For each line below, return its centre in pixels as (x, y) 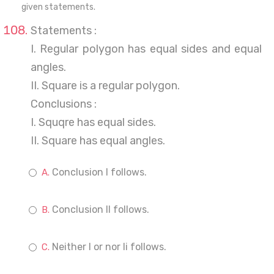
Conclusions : (64, 104)
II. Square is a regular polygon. (105, 86)
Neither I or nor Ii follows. (109, 247)
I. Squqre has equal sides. (93, 122)
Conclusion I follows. (99, 172)
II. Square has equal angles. (98, 141)
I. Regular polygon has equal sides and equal (146, 49)
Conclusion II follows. (101, 209)
